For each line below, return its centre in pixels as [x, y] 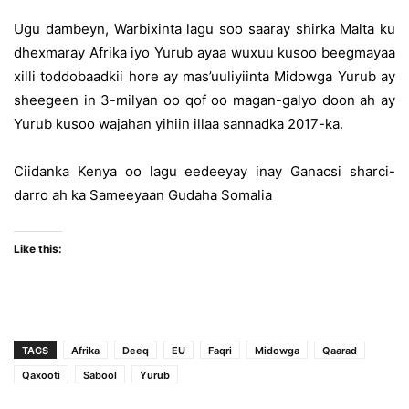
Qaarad [340, 351]
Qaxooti [41, 375]
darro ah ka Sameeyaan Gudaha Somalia [143, 195]
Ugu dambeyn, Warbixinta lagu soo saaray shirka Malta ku [204, 29]
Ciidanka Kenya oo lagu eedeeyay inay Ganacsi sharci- [204, 171]
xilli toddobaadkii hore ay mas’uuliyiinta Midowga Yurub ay [204, 76]
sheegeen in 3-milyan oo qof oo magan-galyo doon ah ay [204, 100]
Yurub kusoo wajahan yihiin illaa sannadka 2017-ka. [178, 124]
